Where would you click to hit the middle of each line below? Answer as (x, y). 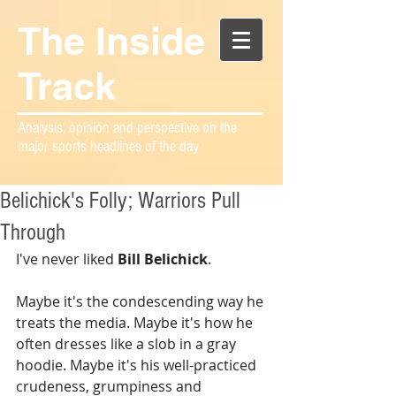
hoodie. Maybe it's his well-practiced (138, 365)
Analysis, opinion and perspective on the (127, 128)
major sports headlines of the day (108, 146)
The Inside (111, 41)
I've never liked (67, 259)
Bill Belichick (163, 259)
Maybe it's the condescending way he (141, 301)
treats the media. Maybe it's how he (136, 323)
